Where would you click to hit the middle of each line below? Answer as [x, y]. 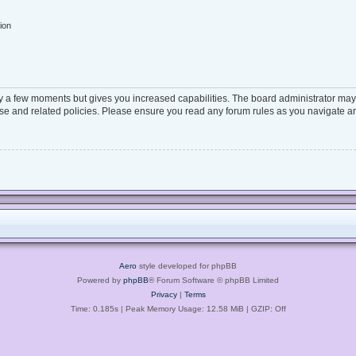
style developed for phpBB [187, 266]
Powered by [100, 281]
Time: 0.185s [94, 309]
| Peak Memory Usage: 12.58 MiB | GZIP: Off [202, 309]
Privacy [164, 295]
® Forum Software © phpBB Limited [214, 281]
